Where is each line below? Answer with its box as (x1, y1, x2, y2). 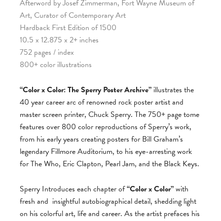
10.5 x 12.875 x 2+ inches (20, 34, 99, 46)
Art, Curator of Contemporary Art (20, 9, 126, 21)
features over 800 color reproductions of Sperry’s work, (20, 120, 191, 133)
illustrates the (151, 83, 194, 96)
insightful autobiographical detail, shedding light (52, 195, 196, 207)
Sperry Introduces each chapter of (20, 183, 127, 195)
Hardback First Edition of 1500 (20, 21, 116, 34)
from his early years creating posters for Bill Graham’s (20, 133, 183, 145)
